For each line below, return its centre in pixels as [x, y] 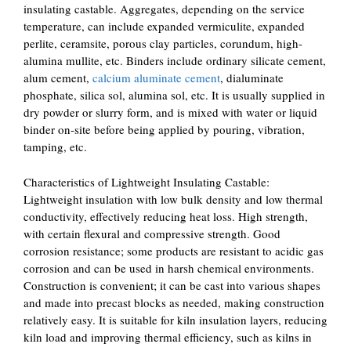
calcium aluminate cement [156, 78]
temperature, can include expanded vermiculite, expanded [164, 26]
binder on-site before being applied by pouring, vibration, [164, 129]
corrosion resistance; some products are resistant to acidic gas [174, 250]
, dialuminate [252, 78]
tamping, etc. [55, 147]
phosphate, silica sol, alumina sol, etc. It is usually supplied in [174, 95]
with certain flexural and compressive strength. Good [152, 233]
